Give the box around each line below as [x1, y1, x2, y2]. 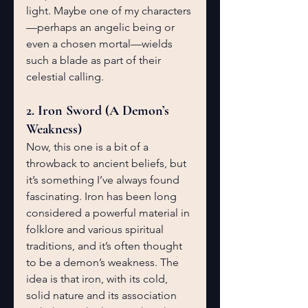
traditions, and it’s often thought [26, 239, 185, 252]
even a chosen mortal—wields [26, 37, 175, 50]
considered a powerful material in [26, 206, 192, 219]
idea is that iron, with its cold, [26, 272, 170, 285]
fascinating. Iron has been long [26, 190, 179, 203]
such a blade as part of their [26, 54, 164, 67]
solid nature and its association [26, 289, 179, 302]
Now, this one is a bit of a [26, 140, 151, 153]
